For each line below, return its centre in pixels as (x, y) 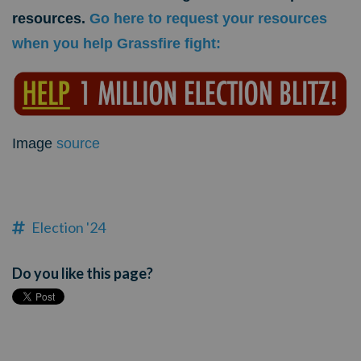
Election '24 (68, 227)
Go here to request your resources (208, 18)
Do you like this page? (83, 273)
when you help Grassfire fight (114, 43)
